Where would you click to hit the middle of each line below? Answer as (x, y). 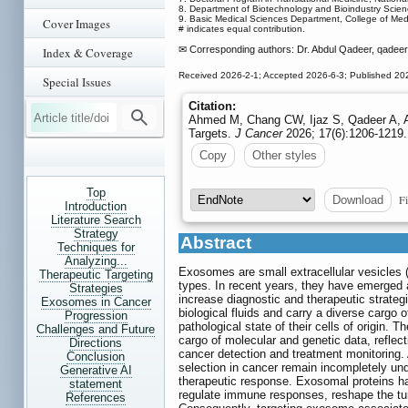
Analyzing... (96, 261)
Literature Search (96, 220)
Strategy (96, 234)
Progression (96, 316)
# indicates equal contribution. (242, 28)
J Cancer (259, 133)
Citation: (212, 106)
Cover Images (76, 24)
